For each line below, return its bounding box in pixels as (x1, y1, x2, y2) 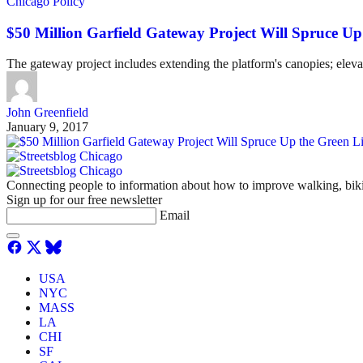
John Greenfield (6, 105, 88, 120)
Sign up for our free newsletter (6, 193, 162, 207)
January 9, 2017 (6, 120, 88, 135)
